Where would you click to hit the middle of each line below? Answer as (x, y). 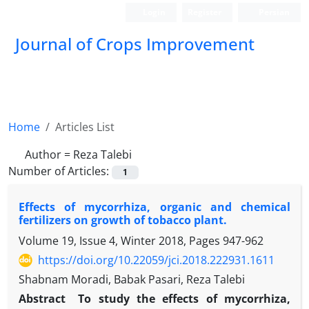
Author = (49, 154)
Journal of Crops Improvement (135, 44)
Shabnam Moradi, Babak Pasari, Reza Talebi (132, 280)
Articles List (85, 127)
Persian (273, 12)
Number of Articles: (60, 171)
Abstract (46, 299)
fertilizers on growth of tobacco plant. (123, 220)
